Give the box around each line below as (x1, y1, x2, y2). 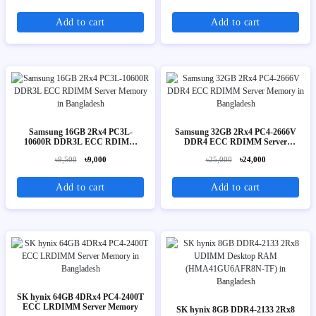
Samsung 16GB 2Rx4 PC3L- (28, 127, 133, 138)
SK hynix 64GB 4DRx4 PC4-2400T (17, 292, 144, 303)
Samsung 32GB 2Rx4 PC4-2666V (175, 127, 296, 138)
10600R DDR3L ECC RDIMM (24, 137, 137, 147)
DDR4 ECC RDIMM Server (184, 137, 287, 147)
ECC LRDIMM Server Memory (23, 302, 138, 312)
